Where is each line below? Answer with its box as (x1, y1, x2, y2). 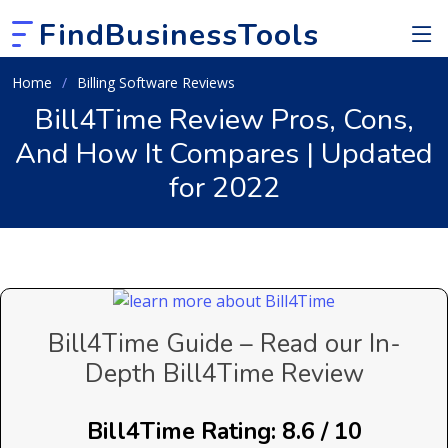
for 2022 (168, 168, 280, 207)
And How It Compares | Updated (15, 134, 433, 173)
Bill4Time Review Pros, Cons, (34, 100, 414, 139)
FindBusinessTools (39, 14, 319, 56)
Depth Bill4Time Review (84, 356, 364, 391)
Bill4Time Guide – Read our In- (47, 326, 401, 361)
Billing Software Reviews (77, 73, 235, 92)
